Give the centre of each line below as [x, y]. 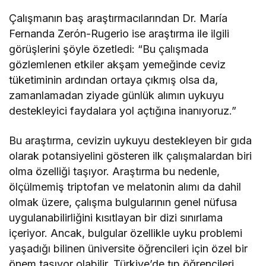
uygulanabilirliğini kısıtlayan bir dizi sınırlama [116, 218]
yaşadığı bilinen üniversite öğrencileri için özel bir [129, 248]
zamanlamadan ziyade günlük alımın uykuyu [117, 95]
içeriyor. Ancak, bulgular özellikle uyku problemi [126, 233]
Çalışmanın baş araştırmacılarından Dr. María [118, 18]
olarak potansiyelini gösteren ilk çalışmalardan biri [131, 156]
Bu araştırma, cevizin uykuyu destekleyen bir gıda [131, 140]
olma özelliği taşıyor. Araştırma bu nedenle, [115, 171]
